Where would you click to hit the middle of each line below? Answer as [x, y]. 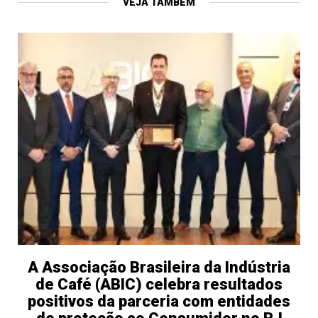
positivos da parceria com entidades [159, 301]
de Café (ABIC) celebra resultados [159, 284]
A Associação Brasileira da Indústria [159, 267]
